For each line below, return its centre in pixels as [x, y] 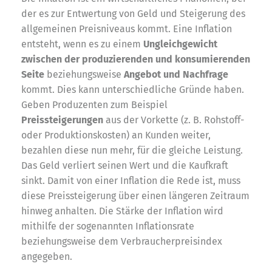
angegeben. [47, 256]
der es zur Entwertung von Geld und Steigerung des [133, 13]
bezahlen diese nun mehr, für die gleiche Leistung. [132, 150]
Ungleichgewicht [180, 44]
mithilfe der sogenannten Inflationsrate [108, 226]
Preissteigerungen [62, 120]
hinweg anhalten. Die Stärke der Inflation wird [122, 211]
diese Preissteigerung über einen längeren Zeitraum [135, 195]
